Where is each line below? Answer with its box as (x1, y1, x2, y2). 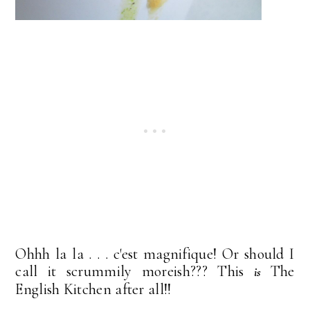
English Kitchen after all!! (15, 280, 172, 298)
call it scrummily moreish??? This (15, 262, 254, 280)
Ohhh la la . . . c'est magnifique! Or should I (15, 244, 295, 263)
